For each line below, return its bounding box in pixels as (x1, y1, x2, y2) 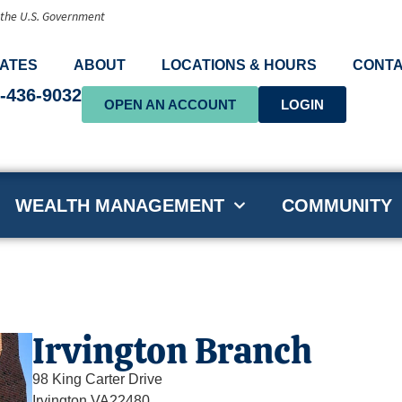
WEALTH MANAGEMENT (14, 195, 224, 215)
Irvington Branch (31, 327, 312, 374)
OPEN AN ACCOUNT (104, 97, 237, 113)
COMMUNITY (281, 195, 392, 215)
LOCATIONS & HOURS (162, 57, 318, 74)
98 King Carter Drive (31, 371, 162, 387)
